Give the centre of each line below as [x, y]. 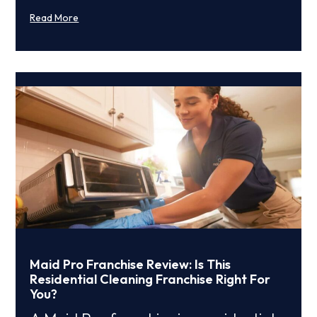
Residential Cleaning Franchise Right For [150, 279]
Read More [54, 17]
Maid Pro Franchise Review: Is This [131, 265]
